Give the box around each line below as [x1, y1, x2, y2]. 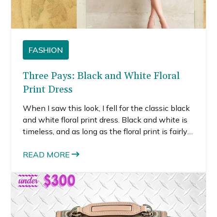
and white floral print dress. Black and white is [23, 114, 188, 124]
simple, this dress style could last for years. [23, 138, 174, 148]
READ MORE [23, 149, 70, 159]
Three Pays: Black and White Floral [23, 69, 180, 82]
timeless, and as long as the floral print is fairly [23, 126, 188, 136]
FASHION [29, 45, 63, 55]
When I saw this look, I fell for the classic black [23, 103, 190, 113]
